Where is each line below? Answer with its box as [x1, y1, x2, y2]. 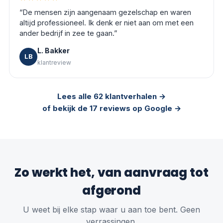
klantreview [37, 59, 71, 67]
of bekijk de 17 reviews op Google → [42, 104, 181, 113]
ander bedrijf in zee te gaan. [19, 29, 114, 38]
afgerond [82, 182, 141, 199]
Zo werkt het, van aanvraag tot [14, 164, 209, 181]
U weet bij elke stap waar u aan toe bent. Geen [23, 205, 200, 215]
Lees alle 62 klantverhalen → [57, 92, 166, 102]
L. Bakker [37, 46, 70, 55]
